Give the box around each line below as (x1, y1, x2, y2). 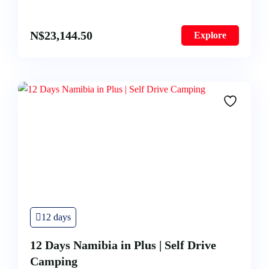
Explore (194, 30, 226, 40)
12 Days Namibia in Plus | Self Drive (30, 238, 216, 252)
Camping (30, 255, 77, 268)
